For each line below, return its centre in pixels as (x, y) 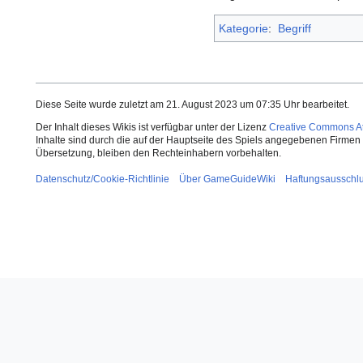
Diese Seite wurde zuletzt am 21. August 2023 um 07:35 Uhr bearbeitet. (192, 105)
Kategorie (243, 29)
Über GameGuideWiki (227, 179)
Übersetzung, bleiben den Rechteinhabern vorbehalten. (158, 154)
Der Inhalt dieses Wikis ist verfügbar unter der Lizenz (152, 128)
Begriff (294, 29)
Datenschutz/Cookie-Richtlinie (102, 179)
